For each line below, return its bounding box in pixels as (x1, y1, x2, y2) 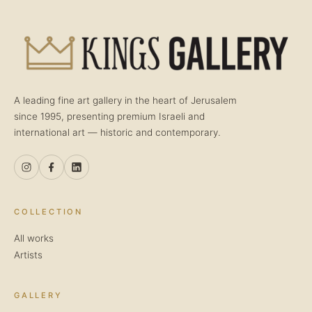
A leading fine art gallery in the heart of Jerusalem (14, 94, 237, 106)
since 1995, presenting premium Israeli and (14, 110, 205, 122)
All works (14, 232, 54, 244)
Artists (14, 249, 42, 260)
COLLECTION (14, 206, 83, 217)
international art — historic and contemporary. (14, 126, 221, 138)
